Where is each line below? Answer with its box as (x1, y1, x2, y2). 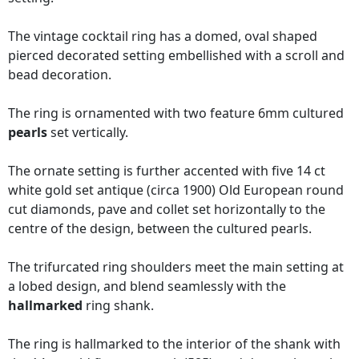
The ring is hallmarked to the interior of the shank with (8, 335, 341, 353)
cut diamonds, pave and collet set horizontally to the (8, 200, 325, 219)
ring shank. (83, 296, 154, 315)
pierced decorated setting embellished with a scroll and (8, 46, 345, 65)
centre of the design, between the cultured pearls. (8, 220, 312, 238)
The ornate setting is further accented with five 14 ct (8, 162, 325, 180)
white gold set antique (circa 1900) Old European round (8, 181, 344, 200)
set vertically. (47, 123, 128, 142)
